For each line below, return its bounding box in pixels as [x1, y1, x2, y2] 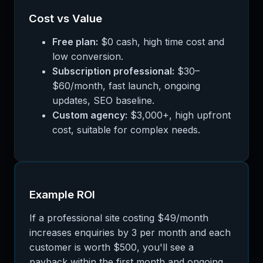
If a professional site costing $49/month [29, 211, 208, 224]
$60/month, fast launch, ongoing [52, 80, 200, 92]
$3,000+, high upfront [127, 109, 231, 122]
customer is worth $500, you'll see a [29, 241, 194, 253]
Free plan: [52, 36, 98, 48]
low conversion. [52, 50, 123, 63]
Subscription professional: [52, 65, 174, 77]
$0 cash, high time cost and [98, 36, 224, 48]
